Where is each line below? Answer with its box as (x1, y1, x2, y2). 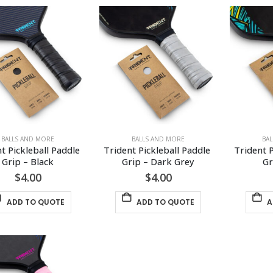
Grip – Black (2, 155, 54, 168)
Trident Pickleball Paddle (104, 144, 213, 157)
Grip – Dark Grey (122, 155, 195, 168)
